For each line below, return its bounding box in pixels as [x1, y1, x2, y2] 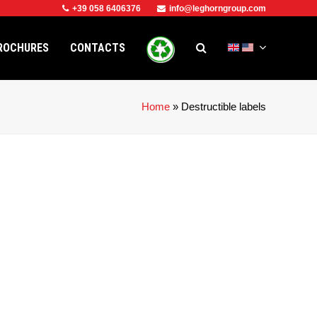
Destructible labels [181, 101, 266, 113]
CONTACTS [70, 41, 125, 54]
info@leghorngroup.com [169, 4, 266, 13]
